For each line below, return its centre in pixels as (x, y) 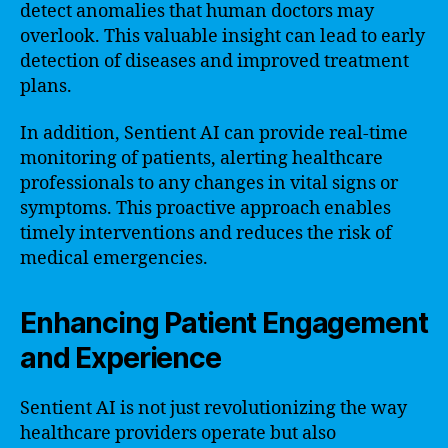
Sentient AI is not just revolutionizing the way (213, 408)
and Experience (120, 358)
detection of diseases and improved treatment (214, 61)
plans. (46, 86)
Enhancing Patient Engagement (224, 323)
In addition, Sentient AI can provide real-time (214, 133)
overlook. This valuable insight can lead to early (222, 36)
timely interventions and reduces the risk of (206, 233)
